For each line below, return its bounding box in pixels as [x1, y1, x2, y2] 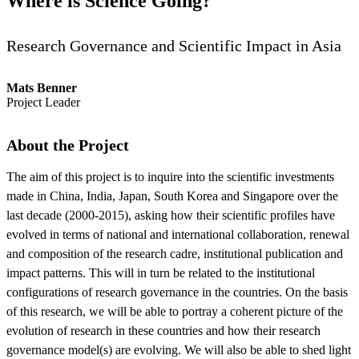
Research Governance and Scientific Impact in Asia [6, 36, 341, 54]
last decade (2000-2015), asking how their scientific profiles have [6, 208, 335, 222]
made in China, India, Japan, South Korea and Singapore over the [6, 188, 338, 203]
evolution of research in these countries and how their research [6, 323, 321, 337]
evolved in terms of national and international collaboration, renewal [6, 227, 349, 241]
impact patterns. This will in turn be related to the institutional [6, 265, 315, 280]
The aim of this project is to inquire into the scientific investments [6, 169, 334, 184]
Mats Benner [6, 80, 77, 95]
